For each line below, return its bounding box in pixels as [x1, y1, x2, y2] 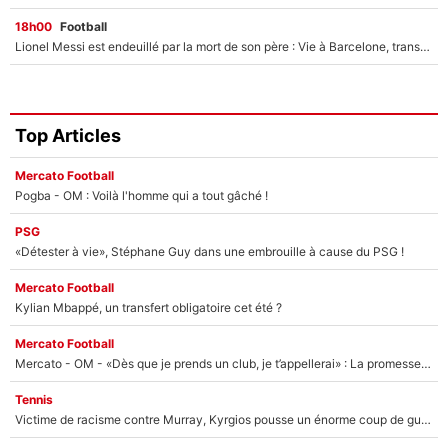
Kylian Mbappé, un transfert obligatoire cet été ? [15, 299, 282, 315]
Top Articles [15, 125, 121, 147]
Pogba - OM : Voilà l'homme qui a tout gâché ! [15, 187, 268, 203]
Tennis [15, 391, 53, 407]
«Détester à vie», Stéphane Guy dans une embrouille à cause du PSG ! [15, 243, 404, 259]
